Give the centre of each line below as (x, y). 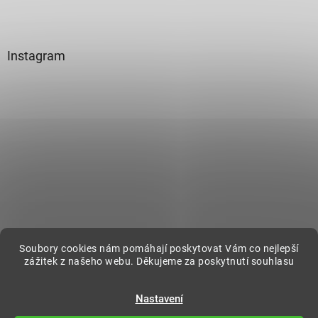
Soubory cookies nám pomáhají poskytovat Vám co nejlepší (159, 248)
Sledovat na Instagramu (124, 237)
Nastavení (159, 299)
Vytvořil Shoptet (172, 286)
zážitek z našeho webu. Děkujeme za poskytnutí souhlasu (159, 261)
